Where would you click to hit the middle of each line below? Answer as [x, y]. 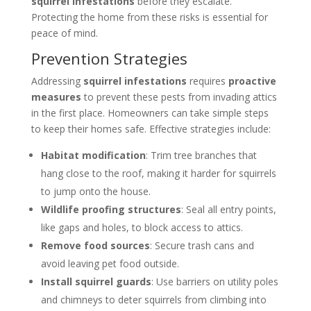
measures [56, 97]
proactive [252, 81]
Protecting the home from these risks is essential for [149, 17]
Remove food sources [95, 246]
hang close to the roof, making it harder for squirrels [158, 174]
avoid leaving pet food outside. [110, 264]
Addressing [57, 81]
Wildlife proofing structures [111, 210]
